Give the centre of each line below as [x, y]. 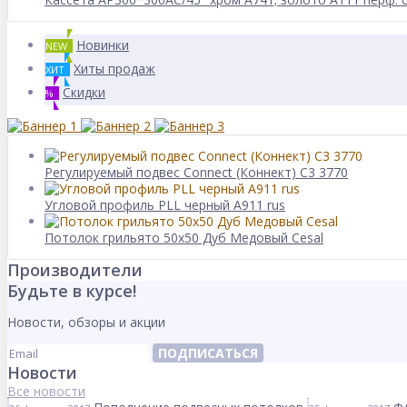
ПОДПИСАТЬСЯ [208, 353]
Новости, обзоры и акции [86, 322]
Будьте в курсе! [72, 291]
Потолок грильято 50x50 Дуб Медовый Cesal [184, 238]
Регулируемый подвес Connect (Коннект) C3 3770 [196, 172]
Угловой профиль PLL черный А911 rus [165, 205]
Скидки [84, 92]
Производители [75, 270]
